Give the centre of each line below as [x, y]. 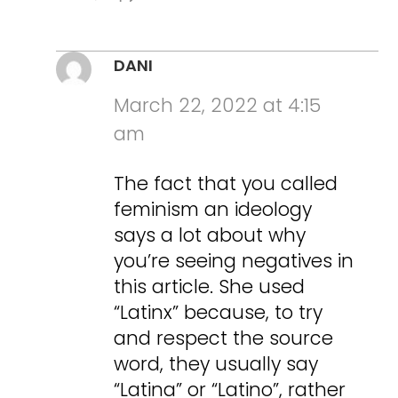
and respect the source [224, 338]
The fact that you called [226, 184]
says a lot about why [210, 235]
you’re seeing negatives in [234, 261]
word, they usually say [216, 364]
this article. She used [210, 287]
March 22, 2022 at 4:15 [218, 106]
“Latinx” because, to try [219, 313]
